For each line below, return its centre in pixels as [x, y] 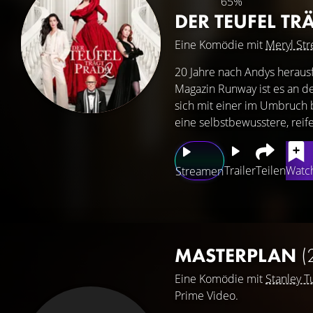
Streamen [199, 171]
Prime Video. [206, 296]
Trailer [240, 170]
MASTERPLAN [238, 255]
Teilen [271, 170]
